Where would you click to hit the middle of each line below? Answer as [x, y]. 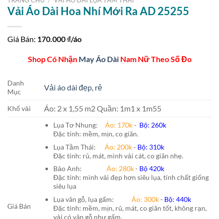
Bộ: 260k [153, 125]
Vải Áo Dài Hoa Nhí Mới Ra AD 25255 [98, 11]
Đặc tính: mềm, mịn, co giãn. [96, 134]
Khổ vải [19, 109]
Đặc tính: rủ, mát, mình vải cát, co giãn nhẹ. [118, 155]
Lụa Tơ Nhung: [79, 125]
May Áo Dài [99, 59]
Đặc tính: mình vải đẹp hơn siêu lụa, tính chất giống [131, 177]
